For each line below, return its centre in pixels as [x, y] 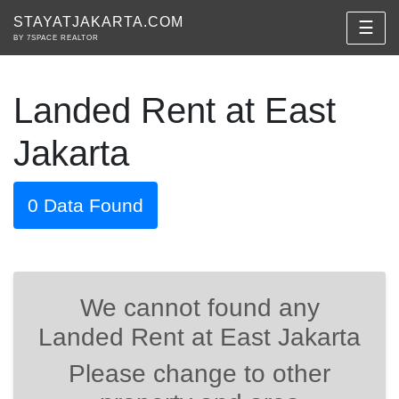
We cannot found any [199, 308]
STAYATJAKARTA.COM [98, 22]
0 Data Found [85, 205]
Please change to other [199, 374]
